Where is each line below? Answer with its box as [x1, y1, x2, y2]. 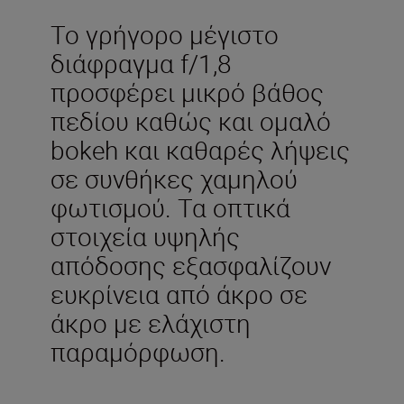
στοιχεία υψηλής [50, 218, 240, 253]
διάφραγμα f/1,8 [50, 45, 232, 80]
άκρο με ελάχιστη [50, 305, 251, 340]
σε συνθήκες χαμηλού [50, 161, 298, 196]
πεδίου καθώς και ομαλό [50, 103, 331, 138]
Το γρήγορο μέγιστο [50, 16, 279, 51]
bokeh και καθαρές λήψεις [50, 132, 350, 167]
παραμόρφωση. [50, 334, 225, 369]
